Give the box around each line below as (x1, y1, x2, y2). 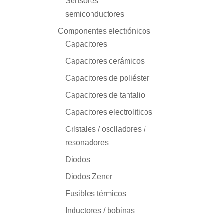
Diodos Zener (65, 172, 113, 181)
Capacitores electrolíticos (65, 108, 153, 116)
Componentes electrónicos (58, 26, 151, 35)
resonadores (65, 138, 109, 146)
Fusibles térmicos (65, 189, 127, 198)
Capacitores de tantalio (65, 91, 145, 99)
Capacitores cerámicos (65, 56, 145, 65)
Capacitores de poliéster (65, 73, 150, 82)
